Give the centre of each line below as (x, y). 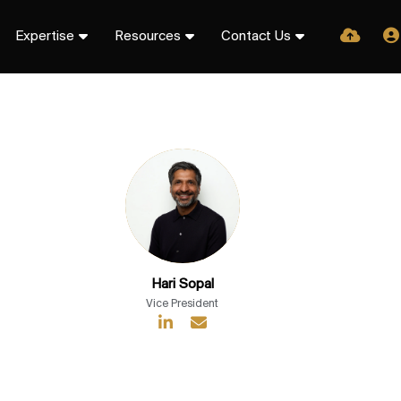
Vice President (182, 304)
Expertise (44, 37)
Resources (147, 37)
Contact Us (256, 37)
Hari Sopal (182, 285)
